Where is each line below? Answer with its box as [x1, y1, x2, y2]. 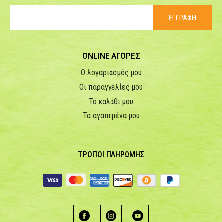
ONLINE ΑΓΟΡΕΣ [82, 51, 140, 61]
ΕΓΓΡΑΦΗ [169, 13, 196, 23]
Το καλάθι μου [89, 97, 133, 107]
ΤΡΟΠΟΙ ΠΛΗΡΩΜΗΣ [78, 149, 144, 159]
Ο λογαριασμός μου [80, 68, 142, 78]
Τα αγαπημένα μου [82, 111, 140, 121]
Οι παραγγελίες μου [79, 82, 143, 92]
